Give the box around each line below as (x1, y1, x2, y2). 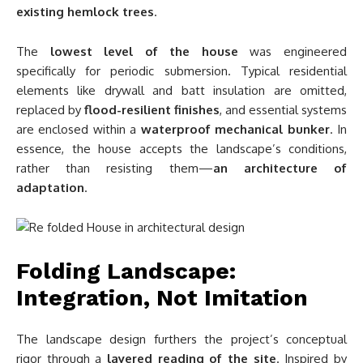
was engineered (237, 44, 348, 60)
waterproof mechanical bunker (140, 122, 330, 138)
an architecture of (212, 160, 348, 177)
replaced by (16, 102, 84, 118)
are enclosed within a (16, 122, 141, 138)
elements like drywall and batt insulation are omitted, (16, 83, 347, 99)
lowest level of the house (49, 44, 238, 60)
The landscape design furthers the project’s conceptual (16, 331, 347, 348)
